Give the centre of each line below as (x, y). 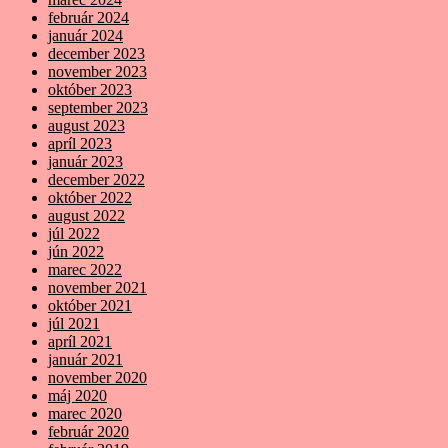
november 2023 (97, 72)
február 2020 (88, 432)
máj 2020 (77, 396)
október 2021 (90, 306)
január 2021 (85, 360)
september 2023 (98, 108)
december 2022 (96, 180)
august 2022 (86, 216)
